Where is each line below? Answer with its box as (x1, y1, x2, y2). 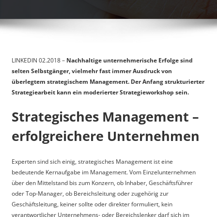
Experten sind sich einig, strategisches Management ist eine (12, 157, 173, 166)
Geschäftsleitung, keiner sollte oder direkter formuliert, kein (12, 200, 172, 209)
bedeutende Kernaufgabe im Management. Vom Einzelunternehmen (12, 168, 196, 177)
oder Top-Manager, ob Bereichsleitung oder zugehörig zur (12, 189, 169, 198)
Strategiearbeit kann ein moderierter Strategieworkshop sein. (12, 88, 189, 96)
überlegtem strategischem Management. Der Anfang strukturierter (12, 77, 204, 86)
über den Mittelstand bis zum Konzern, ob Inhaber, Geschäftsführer (12, 179, 193, 187)
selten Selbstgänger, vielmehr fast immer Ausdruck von (12, 66, 172, 75)
